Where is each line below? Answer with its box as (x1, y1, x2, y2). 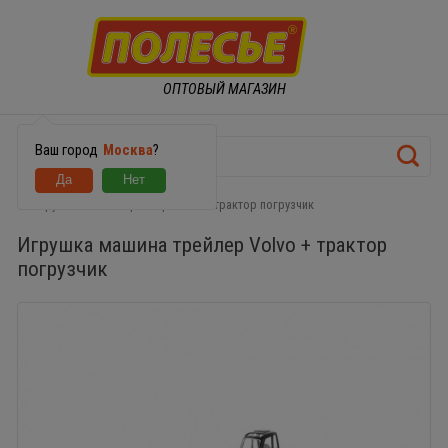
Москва (102, 140, 153, 159)
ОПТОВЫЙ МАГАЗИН (162, 79, 286, 98)
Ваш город (34, 140, 101, 159)
